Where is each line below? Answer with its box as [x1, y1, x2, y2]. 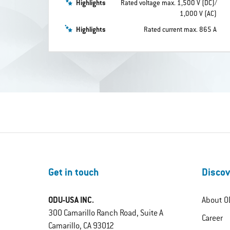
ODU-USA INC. [48, 196, 94, 205]
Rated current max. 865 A [143, 26, 217, 34]
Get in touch [48, 168, 99, 179]
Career [201, 214, 223, 224]
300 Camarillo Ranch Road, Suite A [48, 209, 164, 218]
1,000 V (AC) [179, 10, 217, 18]
